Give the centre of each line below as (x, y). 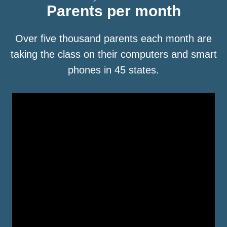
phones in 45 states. (113, 70)
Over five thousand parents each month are (113, 39)
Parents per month (113, 11)
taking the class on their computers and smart (113, 54)
